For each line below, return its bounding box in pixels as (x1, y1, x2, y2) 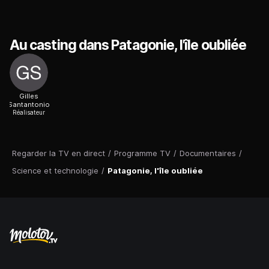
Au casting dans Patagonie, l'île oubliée (10, 37, 247, 54)
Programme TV (114, 148, 171, 159)
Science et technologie (12, 166, 98, 176)
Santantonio (8, 100, 50, 109)
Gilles (19, 92, 38, 101)
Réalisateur (13, 109, 45, 116)
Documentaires (180, 148, 236, 159)
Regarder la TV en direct (12, 148, 105, 159)
